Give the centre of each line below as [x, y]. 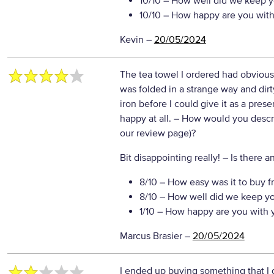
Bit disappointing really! [171, 158]
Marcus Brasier [151, 236]
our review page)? [157, 133]
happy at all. [146, 119]
